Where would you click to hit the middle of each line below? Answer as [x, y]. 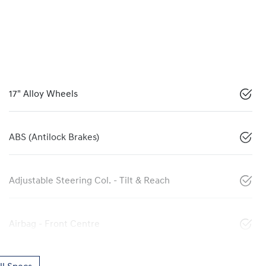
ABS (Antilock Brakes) [54, 137]
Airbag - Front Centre [54, 224]
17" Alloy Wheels [43, 94]
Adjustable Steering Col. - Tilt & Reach [89, 181]
